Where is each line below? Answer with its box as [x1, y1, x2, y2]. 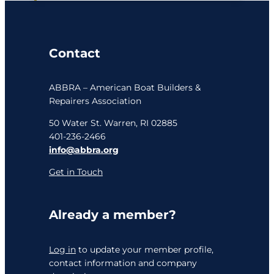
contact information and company [49, 257, 197, 268]
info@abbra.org [49, 144, 119, 155]
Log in [49, 243, 76, 255]
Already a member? [49, 207, 176, 223]
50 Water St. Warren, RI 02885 [49, 117, 177, 128]
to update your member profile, [76, 243, 213, 255]
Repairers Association [49, 95, 141, 106]
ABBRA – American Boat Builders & [49, 81, 201, 93]
